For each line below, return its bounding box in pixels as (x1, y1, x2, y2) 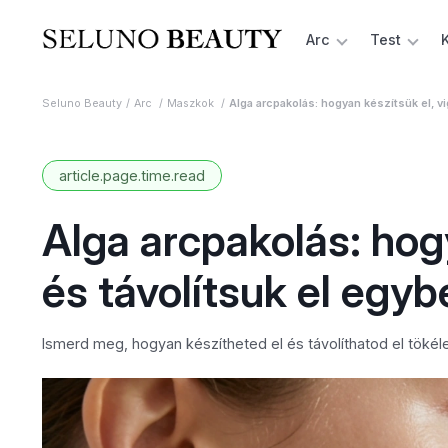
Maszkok (166, 97, 217, 110)
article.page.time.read (58, 167, 205, 184)
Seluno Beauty (41, 97, 122, 110)
